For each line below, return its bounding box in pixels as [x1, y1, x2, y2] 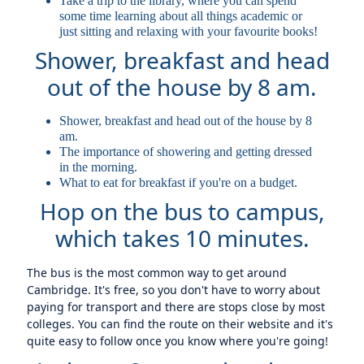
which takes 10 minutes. [54, 223, 310, 253]
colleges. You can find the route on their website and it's [27, 316, 334, 331]
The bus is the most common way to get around [27, 265, 288, 280]
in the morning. [59, 160, 138, 174]
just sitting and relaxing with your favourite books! [59, 24, 318, 38]
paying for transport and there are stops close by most [27, 299, 326, 314]
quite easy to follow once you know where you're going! [27, 333, 329, 349]
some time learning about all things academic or [59, 9, 303, 23]
